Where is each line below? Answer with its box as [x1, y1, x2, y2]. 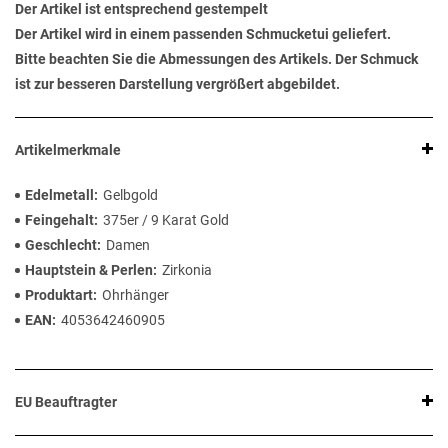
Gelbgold [103, 187, 158, 204]
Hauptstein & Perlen [25, 262, 153, 279]
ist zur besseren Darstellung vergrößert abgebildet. [15, 76, 340, 93]
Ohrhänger [102, 287, 169, 304]
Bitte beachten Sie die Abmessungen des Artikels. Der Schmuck [15, 51, 418, 68]
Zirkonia [162, 262, 212, 279]
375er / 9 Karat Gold [103, 212, 229, 229]
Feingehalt [25, 212, 94, 229]
